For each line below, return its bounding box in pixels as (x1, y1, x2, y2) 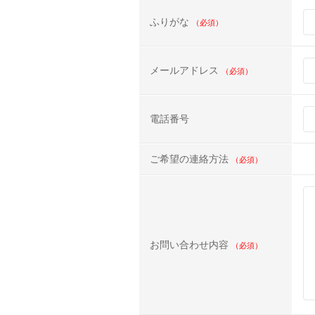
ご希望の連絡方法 (150, 154, 231, 165)
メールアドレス (150, 65, 221, 76)
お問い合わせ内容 (150, 240, 231, 250)
